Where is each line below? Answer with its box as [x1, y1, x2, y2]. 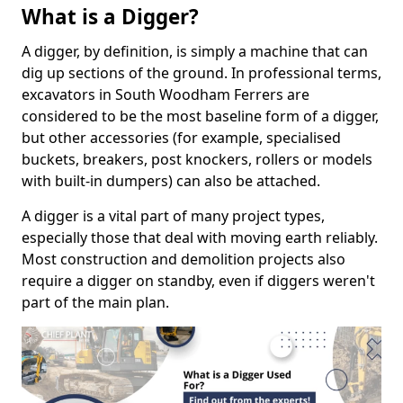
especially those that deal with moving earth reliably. [22, 228, 378, 248]
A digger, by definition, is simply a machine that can [22, 41, 368, 62]
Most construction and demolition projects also [22, 249, 345, 270]
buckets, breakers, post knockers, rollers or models [22, 149, 372, 170]
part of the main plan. [22, 292, 169, 313]
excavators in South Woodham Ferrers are [22, 85, 309, 105]
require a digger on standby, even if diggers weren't [22, 271, 375, 291]
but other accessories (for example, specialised [22, 128, 341, 148]
